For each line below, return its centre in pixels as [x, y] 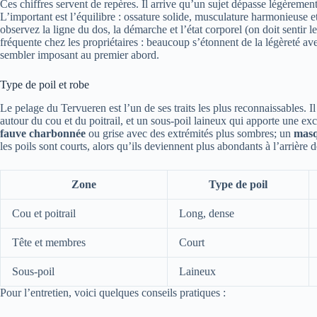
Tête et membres [49, 243]
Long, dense [207, 214]
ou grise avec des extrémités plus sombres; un [190, 134]
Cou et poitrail [44, 214]
